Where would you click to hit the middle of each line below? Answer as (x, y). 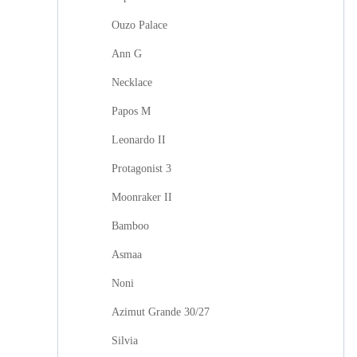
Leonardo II (139, 140)
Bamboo (130, 226)
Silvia (125, 341)
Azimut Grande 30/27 (161, 312)
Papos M (131, 111)
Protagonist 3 (141, 169)
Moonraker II (142, 197)
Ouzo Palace (139, 25)
